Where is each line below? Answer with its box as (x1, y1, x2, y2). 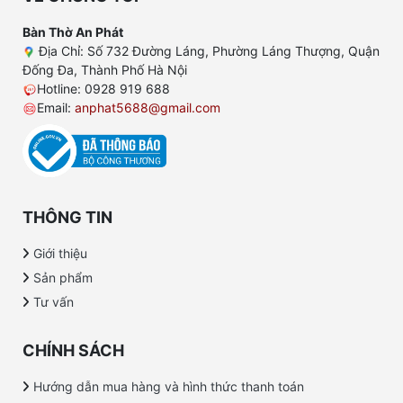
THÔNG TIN (22, 208, 112, 228)
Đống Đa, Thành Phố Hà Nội (22, 61, 187, 77)
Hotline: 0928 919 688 (37, 80, 170, 96)
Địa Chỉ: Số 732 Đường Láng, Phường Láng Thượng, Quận (35, 42, 380, 58)
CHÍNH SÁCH (22, 341, 124, 361)
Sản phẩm (33, 270, 93, 286)
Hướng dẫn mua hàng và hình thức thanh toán (33, 379, 304, 395)
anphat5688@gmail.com (75, 99, 220, 115)
